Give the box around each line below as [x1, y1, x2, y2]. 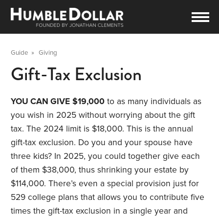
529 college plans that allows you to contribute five [11, 192, 205, 202]
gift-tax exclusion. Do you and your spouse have [11, 137, 193, 148]
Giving [39, 48, 58, 57]
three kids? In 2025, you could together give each [11, 151, 200, 161]
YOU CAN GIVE [11, 96, 70, 107]
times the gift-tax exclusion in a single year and [11, 205, 188, 216]
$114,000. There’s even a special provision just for [11, 178, 199, 189]
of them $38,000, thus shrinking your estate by [11, 164, 189, 175]
